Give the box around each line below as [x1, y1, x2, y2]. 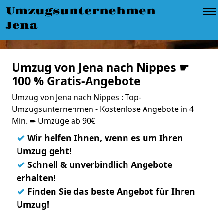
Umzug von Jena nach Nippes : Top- [12, 92, 141, 103]
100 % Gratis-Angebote [12, 73, 141, 89]
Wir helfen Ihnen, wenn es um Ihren [25, 132, 183, 144]
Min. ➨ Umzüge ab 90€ [12, 115, 95, 126]
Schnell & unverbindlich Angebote [25, 159, 172, 170]
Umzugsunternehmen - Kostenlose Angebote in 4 [12, 104, 194, 114]
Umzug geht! [17, 145, 72, 157]
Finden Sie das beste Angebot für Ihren [25, 185, 195, 197]
